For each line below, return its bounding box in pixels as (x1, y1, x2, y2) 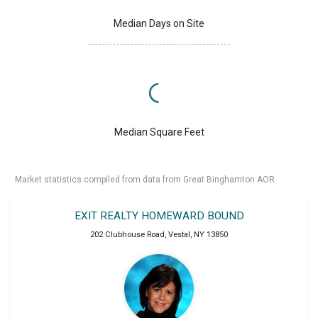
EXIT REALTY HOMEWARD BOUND (74, 209, 244, 223)
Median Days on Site (114, 18, 204, 30)
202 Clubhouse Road (90, 230, 165, 240)
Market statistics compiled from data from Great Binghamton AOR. (15, 175, 277, 185)
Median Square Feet (114, 126, 204, 138)
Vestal (168, 230, 190, 240)
